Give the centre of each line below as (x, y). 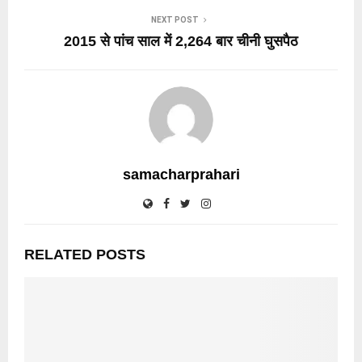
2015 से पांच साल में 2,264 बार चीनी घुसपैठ (181, 41)
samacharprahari (181, 174)
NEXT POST (175, 19)
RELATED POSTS (85, 254)
